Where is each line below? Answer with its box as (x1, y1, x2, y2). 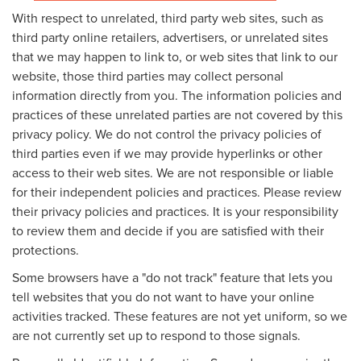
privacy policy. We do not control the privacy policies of (12, 124, 322, 143)
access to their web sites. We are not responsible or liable (12, 163, 334, 181)
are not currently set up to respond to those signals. (12, 326, 301, 344)
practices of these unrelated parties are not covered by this (12, 105, 342, 123)
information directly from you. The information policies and (12, 85, 342, 104)
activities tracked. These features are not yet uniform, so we (12, 306, 347, 325)
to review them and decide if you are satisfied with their (12, 221, 324, 239)
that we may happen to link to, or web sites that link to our (12, 47, 338, 65)
